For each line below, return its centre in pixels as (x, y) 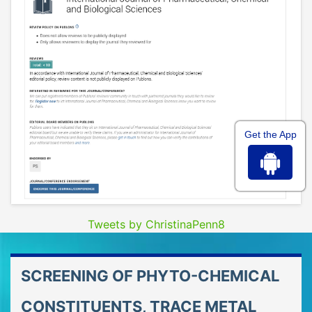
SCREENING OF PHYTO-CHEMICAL (150, 276)
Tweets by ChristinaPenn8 (156, 225)
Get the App (270, 135)
